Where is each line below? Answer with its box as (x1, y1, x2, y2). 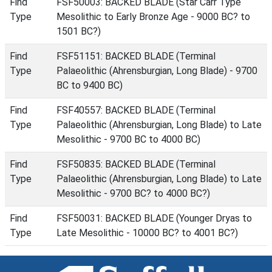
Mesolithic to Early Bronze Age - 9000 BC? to (56, 11, 250, 22)
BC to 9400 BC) (56, 80, 123, 91)
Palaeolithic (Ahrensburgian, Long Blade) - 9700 (56, 65, 257, 76)
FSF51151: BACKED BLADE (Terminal (56, 50, 216, 62)
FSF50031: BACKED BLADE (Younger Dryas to (56, 212, 252, 224)
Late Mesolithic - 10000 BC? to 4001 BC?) (56, 227, 238, 239)
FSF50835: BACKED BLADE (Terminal (56, 158, 216, 170)
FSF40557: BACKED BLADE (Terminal (56, 104, 216, 116)
